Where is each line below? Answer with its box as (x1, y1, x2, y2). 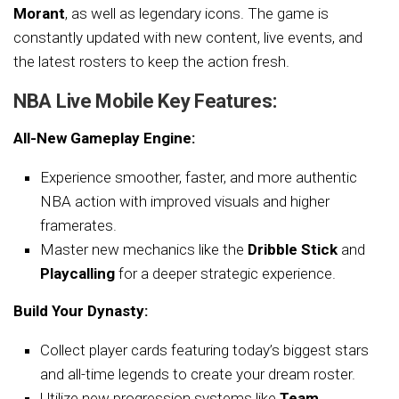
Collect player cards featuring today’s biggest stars (40, 340, 369, 359)
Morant (13, 4, 65, 22)
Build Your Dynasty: (13, 301, 148, 320)
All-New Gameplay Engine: (13, 128, 195, 147)
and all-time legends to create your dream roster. (40, 364, 355, 383)
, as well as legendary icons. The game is (65, 4, 329, 22)
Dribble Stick (248, 240, 338, 258)
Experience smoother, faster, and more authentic (40, 167, 357, 186)
